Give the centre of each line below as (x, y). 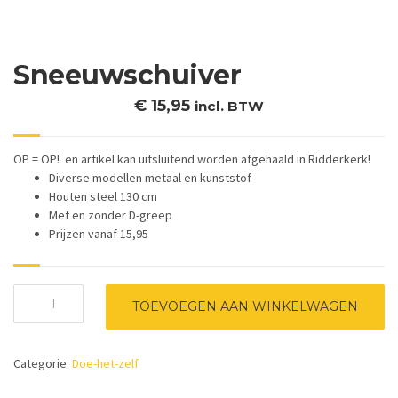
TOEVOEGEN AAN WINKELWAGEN (246, 307)
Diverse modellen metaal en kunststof (150, 177)
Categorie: (43, 364)
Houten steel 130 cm (103, 196)
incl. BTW (229, 106)
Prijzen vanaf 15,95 (99, 233)
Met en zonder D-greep (111, 215)
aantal (32, 311)
